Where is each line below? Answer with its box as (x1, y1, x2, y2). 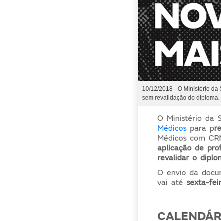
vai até (157, 177, 184, 187)
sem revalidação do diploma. (142, 94, 220, 102)
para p (186, 123, 215, 133)
